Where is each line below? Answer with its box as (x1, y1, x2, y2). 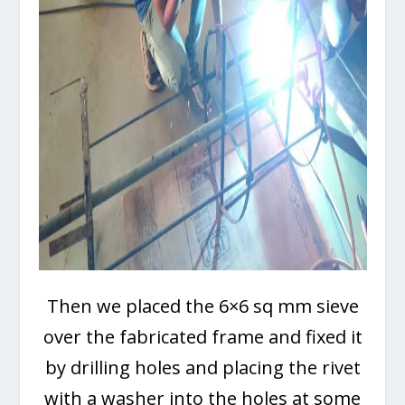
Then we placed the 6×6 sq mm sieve (46, 293, 359, 318)
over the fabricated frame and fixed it (42, 324, 363, 349)
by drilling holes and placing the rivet (44, 354, 361, 380)
